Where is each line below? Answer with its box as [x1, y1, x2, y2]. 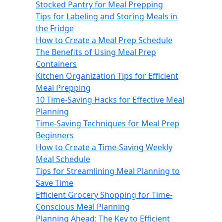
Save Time [36, 177, 73, 188]
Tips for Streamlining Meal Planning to [36, 166, 180, 176]
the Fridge [36, 23, 74, 34]
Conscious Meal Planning [36, 201, 130, 212]
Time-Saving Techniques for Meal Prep [36, 118, 179, 129]
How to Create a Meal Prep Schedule [36, 35, 172, 46]
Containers [36, 58, 77, 69]
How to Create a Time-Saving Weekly [36, 142, 172, 153]
